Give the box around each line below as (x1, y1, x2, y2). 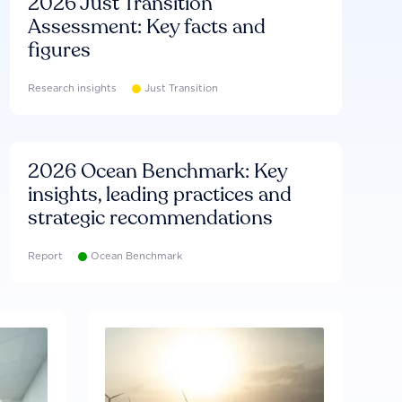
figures (27, 37, 91, 64)
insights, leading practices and (27, 181, 292, 208)
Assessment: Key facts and (27, 13, 266, 40)
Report (27, 249, 63, 262)
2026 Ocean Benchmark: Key (27, 158, 287, 185)
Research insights (27, 82, 117, 94)
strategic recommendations (27, 205, 273, 232)
